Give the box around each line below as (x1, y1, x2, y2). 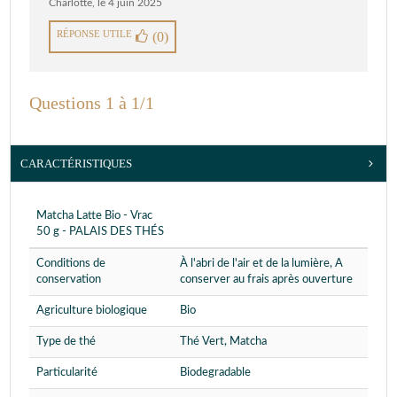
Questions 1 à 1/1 (29, 94, 154, 113)
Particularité (36, 367, 97, 379)
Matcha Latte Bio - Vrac (36, 210, 152, 222)
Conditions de (36, 258, 105, 270)
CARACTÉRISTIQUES (20, 157, 132, 171)
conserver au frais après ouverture (180, 274, 353, 286)
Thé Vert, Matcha (180, 336, 267, 348)
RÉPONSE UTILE (57, 28, 132, 40)
